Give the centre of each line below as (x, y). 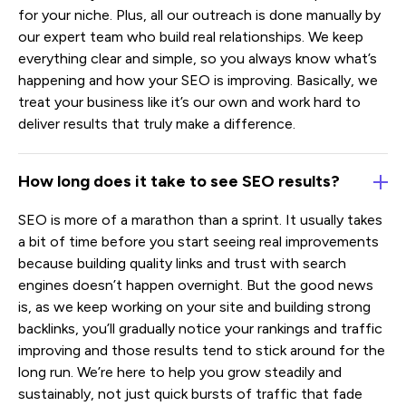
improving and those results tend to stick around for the (202, 350)
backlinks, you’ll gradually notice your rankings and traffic (200, 328)
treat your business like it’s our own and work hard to (189, 101)
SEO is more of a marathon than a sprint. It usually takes (200, 219)
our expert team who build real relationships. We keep (191, 36)
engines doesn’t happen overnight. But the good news (196, 285)
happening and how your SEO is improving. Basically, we (198, 80)
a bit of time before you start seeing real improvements (198, 241)
